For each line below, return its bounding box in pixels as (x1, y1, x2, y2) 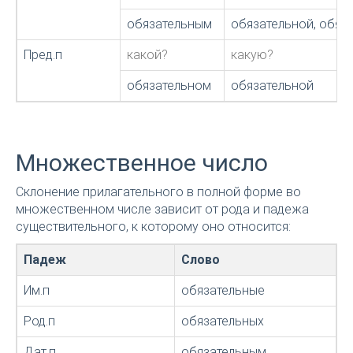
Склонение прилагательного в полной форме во (16, 184, 301, 200)
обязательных (181, 314, 264, 329)
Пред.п (24, 47, 62, 63)
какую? (231, 47, 273, 63)
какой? (127, 47, 168, 63)
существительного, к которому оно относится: (16, 219, 291, 235)
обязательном (127, 78, 211, 94)
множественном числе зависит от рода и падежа (16, 202, 309, 217)
